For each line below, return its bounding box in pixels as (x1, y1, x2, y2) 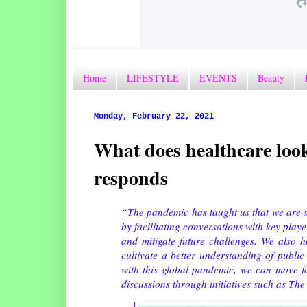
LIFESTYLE (127, 71, 179, 85)
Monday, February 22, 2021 (94, 111, 214, 121)
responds (94, 163, 168, 192)
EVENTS (199, 71, 237, 85)
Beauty (258, 71, 284, 85)
